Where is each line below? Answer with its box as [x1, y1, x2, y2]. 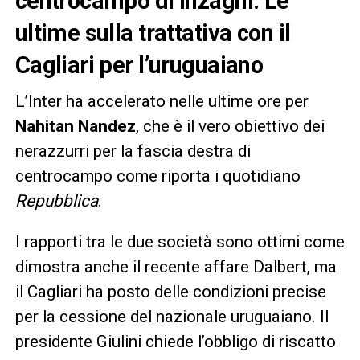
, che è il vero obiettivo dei [135, 116, 325, 136]
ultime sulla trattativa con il [14, 18, 291, 47]
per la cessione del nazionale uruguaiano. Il [14, 306, 329, 326]
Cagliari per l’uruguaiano [14, 51, 264, 79]
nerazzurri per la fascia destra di [14, 141, 251, 161]
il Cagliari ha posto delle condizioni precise [14, 281, 326, 301]
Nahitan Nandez [14, 116, 136, 136]
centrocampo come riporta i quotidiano [14, 166, 301, 186]
